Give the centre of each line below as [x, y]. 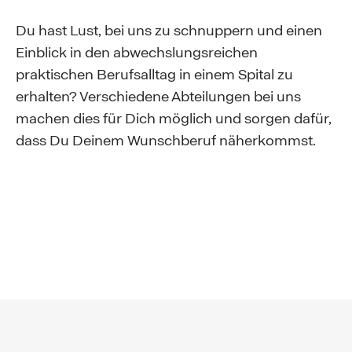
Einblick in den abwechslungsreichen [137, 52]
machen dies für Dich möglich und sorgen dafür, [174, 118]
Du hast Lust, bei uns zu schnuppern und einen [169, 30]
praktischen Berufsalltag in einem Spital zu [154, 74]
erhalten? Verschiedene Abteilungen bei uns [158, 96]
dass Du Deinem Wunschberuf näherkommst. [166, 140]
